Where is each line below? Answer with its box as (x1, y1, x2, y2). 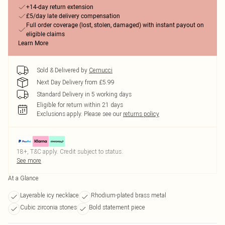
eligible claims (26, 31, 65, 38)
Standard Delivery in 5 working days (37, 90, 132, 98)
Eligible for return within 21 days (37, 101, 123, 108)
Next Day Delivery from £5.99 (37, 78, 115, 86)
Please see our (84, 110, 122, 118)
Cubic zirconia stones (20, 203, 77, 211)
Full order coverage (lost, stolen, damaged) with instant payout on (26, 22, 204, 29)
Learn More (18, 40, 48, 47)
